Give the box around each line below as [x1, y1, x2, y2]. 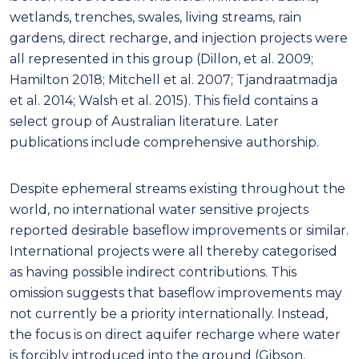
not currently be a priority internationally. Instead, [10, 305, 328, 321]
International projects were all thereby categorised [10, 243, 337, 259]
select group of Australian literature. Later [10, 113, 279, 129]
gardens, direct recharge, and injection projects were [10, 30, 348, 46]
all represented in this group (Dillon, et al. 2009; [10, 50, 313, 67]
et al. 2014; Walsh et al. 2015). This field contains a [10, 92, 318, 108]
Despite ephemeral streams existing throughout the [10, 180, 345, 196]
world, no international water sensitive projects [10, 201, 309, 217]
